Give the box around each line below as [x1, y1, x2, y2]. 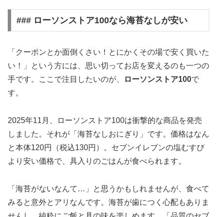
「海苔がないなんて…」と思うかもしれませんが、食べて [8, 184, 209, 193]
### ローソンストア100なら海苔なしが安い [16, 15, 187, 25]
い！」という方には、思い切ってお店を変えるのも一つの [8, 61, 209, 70]
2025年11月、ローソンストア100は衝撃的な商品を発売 [8, 116, 202, 124]
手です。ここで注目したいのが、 [8, 75, 124, 83]
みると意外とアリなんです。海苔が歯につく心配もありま [8, 198, 209, 206]
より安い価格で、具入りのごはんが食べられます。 [8, 156, 186, 165]
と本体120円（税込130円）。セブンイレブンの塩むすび [8, 143, 204, 152]
